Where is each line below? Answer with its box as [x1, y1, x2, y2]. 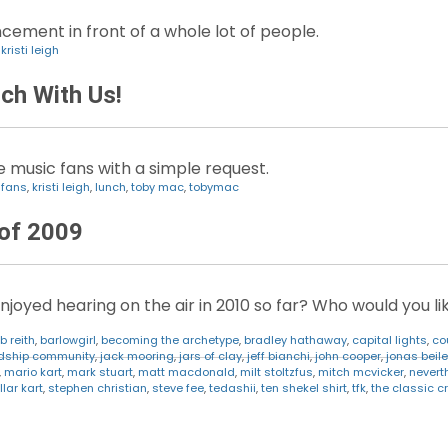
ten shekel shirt [261, 380, 347, 397]
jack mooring [100, 348, 174, 365]
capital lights [352, 332, 427, 349]
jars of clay [179, 348, 242, 365]
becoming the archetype [101, 332, 239, 349]
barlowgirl [40, 332, 96, 349]
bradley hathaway [244, 332, 347, 349]
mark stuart [67, 364, 133, 381]
